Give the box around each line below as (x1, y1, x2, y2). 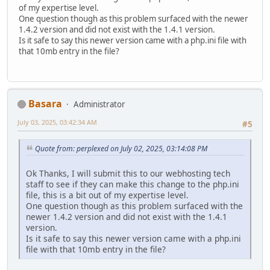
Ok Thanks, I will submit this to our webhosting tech (26, 167, 230, 179)
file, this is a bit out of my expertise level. (26, 189, 189, 201)
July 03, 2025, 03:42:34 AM (17, 117, 97, 127)
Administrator (74, 98, 125, 110)
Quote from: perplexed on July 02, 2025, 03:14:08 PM (35, 143, 207, 154)
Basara (28, 96, 62, 110)
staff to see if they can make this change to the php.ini (26, 178, 239, 190)
